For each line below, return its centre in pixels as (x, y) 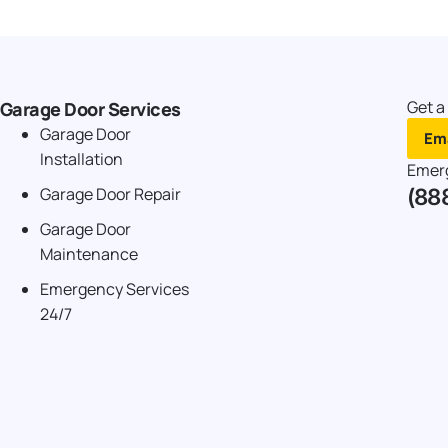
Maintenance (88, 254)
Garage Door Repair (110, 194)
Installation (81, 159)
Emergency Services (114, 289)
